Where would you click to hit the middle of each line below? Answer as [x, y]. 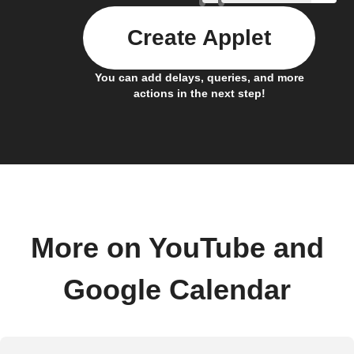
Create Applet [199, 38]
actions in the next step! [199, 94]
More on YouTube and [177, 249]
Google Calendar [177, 290]
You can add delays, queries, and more [199, 78]
